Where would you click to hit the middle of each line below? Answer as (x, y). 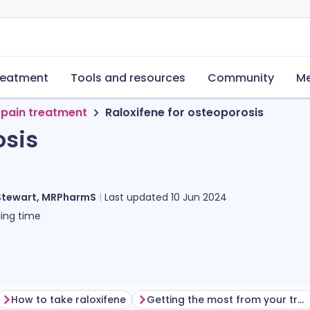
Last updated (138, 197)
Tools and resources (128, 78)
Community (241, 78)
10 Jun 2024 (199, 197)
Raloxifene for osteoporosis (184, 112)
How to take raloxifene (69, 300)
